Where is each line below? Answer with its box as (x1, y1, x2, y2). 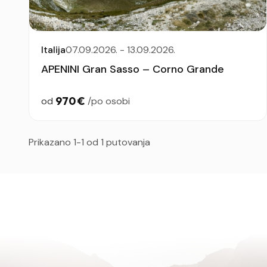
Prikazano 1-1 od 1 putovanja (29, 136, 150, 149)
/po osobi (88, 95, 130, 108)
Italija (41, 44, 66, 57)
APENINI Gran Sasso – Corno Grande (41, 62, 224, 77)
